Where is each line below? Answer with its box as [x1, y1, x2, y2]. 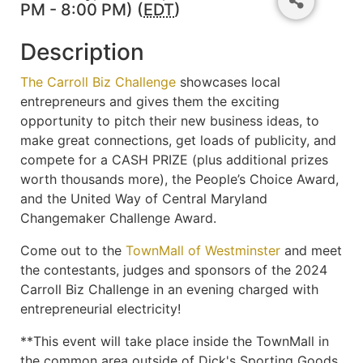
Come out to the [20, 241, 126, 258]
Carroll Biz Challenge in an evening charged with [20, 280, 318, 297]
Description [20, 37, 144, 66]
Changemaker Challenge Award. [20, 209, 216, 226]
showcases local [176, 73, 280, 90]
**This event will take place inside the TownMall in [20, 332, 329, 349]
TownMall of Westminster [126, 241, 280, 258]
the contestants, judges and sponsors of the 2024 [20, 261, 327, 278]
